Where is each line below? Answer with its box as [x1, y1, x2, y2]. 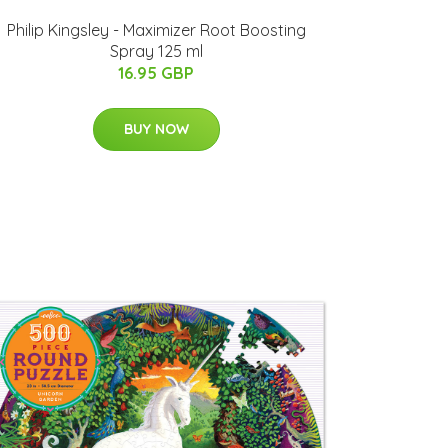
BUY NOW [123, 120, 189, 139]
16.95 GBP [118, 63, 194, 84]
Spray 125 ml [109, 41, 203, 62]
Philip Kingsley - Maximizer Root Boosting [6, 20, 306, 41]
